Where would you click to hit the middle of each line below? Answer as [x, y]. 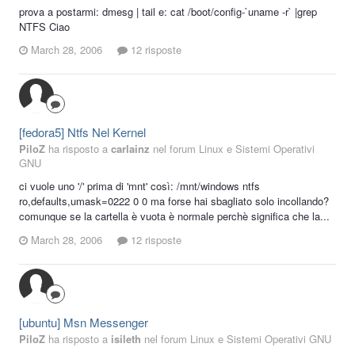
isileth [126, 338]
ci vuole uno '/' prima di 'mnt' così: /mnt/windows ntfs [139, 186]
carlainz [130, 149]
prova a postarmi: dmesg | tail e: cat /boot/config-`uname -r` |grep [168, 11]
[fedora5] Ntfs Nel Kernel [82, 132]
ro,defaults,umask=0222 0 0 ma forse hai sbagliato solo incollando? [174, 201]
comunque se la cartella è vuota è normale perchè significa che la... [174, 216]
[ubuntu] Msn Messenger [84, 322]
